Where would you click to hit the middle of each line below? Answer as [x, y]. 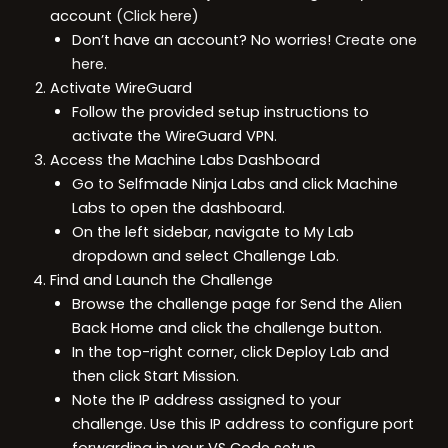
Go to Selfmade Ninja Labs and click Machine [234, 184]
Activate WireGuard [121, 88]
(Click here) [157, 16]
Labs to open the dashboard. [178, 208]
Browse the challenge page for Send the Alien [236, 304]
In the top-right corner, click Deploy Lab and [230, 352]
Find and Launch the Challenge [161, 280]
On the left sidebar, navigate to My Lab [212, 232]
